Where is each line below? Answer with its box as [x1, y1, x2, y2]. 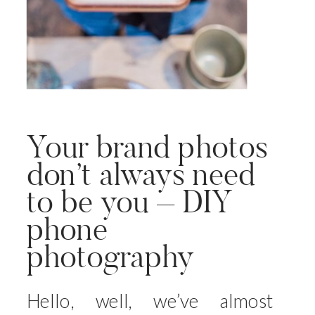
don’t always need [26, 154, 255, 194]
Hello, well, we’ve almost [26, 288, 274, 312]
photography [26, 236, 194, 276]
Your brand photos [26, 126, 268, 166]
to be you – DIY [26, 181, 233, 221]
